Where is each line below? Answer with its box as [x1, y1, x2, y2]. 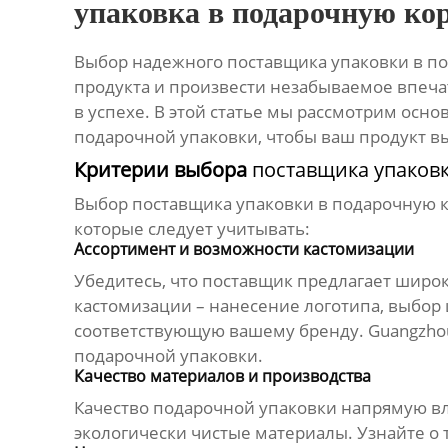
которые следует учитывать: [73, 217, 310, 241]
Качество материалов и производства [73, 365, 371, 388]
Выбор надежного [73, 50, 227, 74]
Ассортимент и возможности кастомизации [73, 238, 414, 261]
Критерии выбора [73, 156, 252, 184]
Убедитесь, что [73, 269, 202, 293]
